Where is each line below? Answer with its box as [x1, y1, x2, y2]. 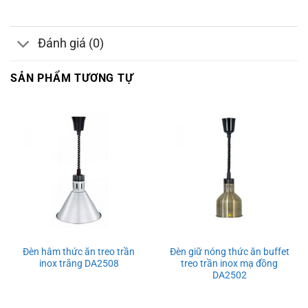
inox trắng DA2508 [38, 257, 119, 269]
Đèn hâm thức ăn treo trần [23, 245, 135, 257]
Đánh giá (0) [38, 36, 104, 51]
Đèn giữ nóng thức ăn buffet [169, 245, 289, 257]
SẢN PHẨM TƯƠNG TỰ [10, 71, 133, 85]
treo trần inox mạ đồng [181, 257, 278, 269]
